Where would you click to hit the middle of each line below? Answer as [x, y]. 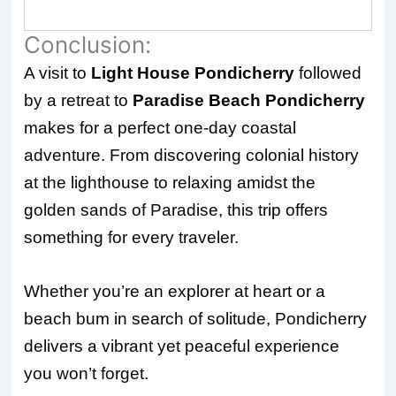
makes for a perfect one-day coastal [160, 127]
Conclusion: [88, 44]
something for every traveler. [132, 237]
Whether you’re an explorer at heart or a [175, 291]
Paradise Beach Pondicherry [249, 100]
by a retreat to [79, 100]
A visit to [58, 72]
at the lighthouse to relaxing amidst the [170, 182]
